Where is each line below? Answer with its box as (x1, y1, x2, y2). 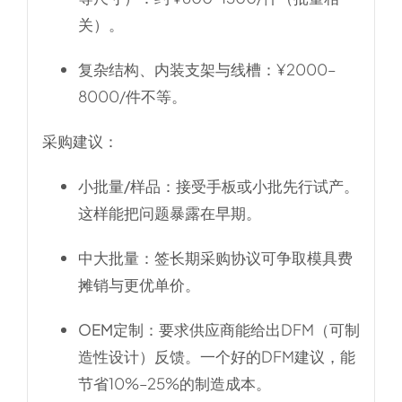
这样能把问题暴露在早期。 (77, 202, 261, 223)
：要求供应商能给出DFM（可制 (143, 319, 360, 339)
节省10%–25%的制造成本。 (77, 372, 271, 393)
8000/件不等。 (77, 85, 187, 106)
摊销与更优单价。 (77, 274, 200, 294)
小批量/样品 (77, 175, 161, 196)
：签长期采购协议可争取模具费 (138, 247, 353, 267)
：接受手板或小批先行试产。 (160, 175, 359, 196)
